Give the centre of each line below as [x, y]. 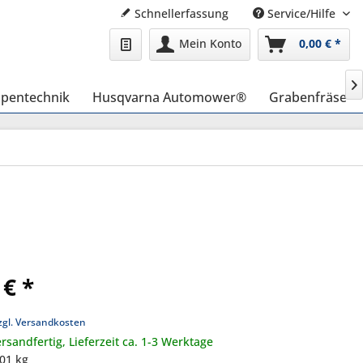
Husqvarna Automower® [169, 97]
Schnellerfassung [180, 13]
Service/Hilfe [301, 13]
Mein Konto [210, 43]
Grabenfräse [308, 97]
